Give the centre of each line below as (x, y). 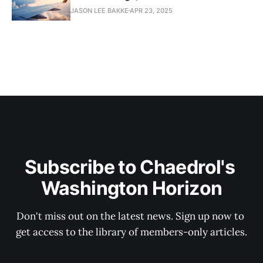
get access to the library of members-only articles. (131, 232)
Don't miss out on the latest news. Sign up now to (131, 216)
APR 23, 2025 (151, 10)
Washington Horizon (131, 188)
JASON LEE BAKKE (100, 10)
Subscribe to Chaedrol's (131, 167)
